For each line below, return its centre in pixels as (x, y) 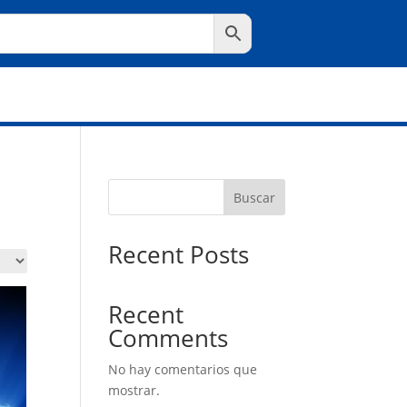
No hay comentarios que (183, 369)
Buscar (254, 197)
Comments (169, 338)
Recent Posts (179, 254)
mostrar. (134, 390)
